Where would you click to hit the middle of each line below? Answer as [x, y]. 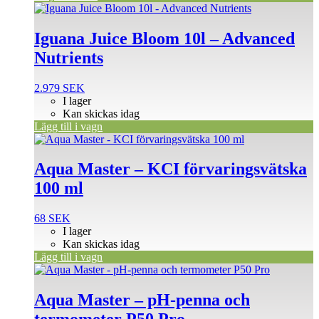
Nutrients [69, 57]
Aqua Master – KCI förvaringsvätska [171, 169]
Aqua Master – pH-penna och [142, 300]
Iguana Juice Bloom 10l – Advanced [164, 38]
